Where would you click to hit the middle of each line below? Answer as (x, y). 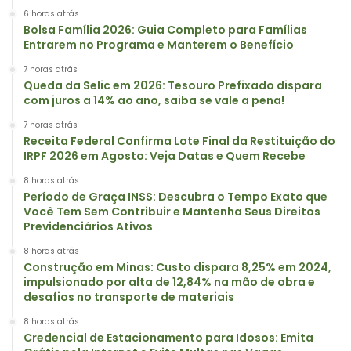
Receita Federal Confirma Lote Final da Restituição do (179, 141)
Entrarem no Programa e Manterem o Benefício (159, 44)
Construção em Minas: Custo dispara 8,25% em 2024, (177, 267)
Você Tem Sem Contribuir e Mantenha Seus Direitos (172, 211)
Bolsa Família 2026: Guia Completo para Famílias (165, 29)
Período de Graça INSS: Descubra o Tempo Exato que (175, 196)
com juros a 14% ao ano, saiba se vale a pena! (154, 100)
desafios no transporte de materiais (129, 297)
